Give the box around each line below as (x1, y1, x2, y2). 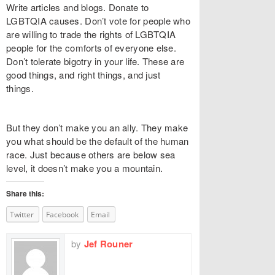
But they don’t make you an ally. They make (6, 121, 188, 134)
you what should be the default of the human (6, 134, 189, 147)
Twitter (10, 209, 34, 220)
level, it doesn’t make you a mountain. (6, 161, 168, 174)
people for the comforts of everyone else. (6, 41, 176, 54)
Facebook (46, 209, 79, 220)
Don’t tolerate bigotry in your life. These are (6, 55, 185, 68)
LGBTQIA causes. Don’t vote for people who (6, 14, 190, 27)
